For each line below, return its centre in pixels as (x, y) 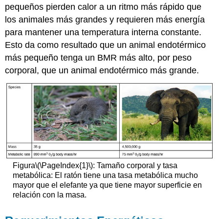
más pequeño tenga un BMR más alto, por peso (99, 58)
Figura (24, 166)
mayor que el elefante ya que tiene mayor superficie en (107, 185)
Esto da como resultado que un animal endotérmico (106, 45)
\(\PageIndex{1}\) (64, 166)
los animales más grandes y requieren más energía (105, 20)
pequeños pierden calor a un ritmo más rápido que (103, 7)
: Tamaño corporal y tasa (135, 166)
